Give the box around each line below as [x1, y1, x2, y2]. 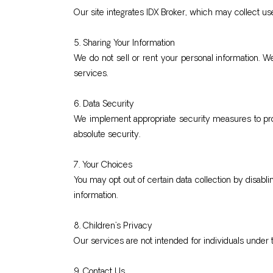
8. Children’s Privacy [74, 222, 152, 231]
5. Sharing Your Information [74, 39, 175, 48]
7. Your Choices [74, 161, 132, 170]
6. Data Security [74, 100, 134, 109]
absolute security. [74, 130, 140, 140]
